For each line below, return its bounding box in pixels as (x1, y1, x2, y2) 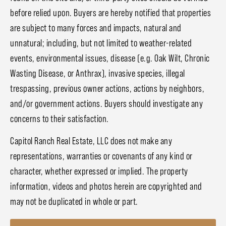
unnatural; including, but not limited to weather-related (10, 37, 192, 48)
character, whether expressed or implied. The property (10, 165, 188, 177)
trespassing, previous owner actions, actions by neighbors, (10, 82, 204, 94)
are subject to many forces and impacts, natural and (10, 22, 182, 33)
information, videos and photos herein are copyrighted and (10, 180, 202, 192)
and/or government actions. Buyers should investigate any (10, 97, 203, 109)
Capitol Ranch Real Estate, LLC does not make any (10, 135, 172, 146)
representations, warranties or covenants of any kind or (10, 150, 193, 161)
